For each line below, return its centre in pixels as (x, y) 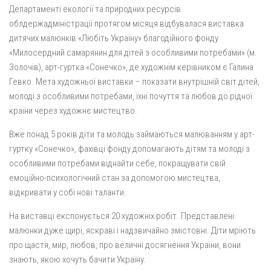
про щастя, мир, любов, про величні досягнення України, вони (125, 245)
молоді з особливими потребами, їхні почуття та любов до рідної (131, 96)
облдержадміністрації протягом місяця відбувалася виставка (126, 24)
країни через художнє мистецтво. (73, 111)
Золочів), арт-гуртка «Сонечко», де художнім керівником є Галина (131, 67)
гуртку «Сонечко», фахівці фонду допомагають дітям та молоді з (129, 149)
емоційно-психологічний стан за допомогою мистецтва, (115, 178)
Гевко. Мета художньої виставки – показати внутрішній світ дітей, (134, 82)
